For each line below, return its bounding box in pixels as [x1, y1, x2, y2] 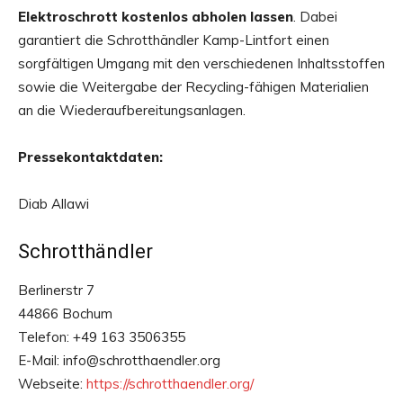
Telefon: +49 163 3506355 [18, 328, 185, 346]
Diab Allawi [18, 195, 89, 213]
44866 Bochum [18, 305, 112, 323]
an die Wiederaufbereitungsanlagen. [18, 102, 246, 120]
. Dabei [293, 8, 337, 26]
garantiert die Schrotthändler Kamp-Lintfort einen [18, 31, 329, 49]
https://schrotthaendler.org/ [86, 375, 254, 393]
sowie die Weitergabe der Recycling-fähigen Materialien [18, 78, 369, 96]
